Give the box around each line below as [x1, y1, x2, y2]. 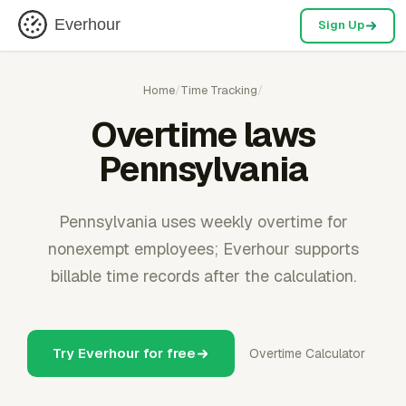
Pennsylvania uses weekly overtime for [58, 211, 348, 232]
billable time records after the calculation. [50, 266, 356, 286]
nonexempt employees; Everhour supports [47, 238, 359, 259]
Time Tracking [180, 82, 257, 98]
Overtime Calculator [248, 345, 365, 362]
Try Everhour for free [52, 344, 196, 362]
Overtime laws [91, 112, 315, 157]
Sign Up [317, 17, 364, 33]
